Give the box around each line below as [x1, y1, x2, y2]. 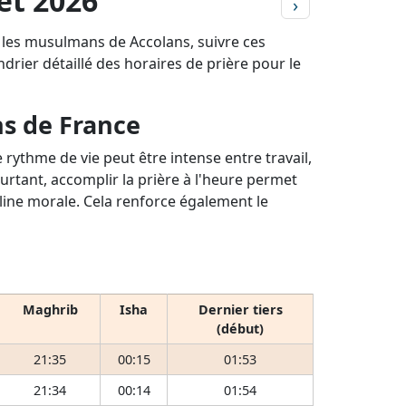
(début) [217, 319, 264, 337]
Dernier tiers [198, 300, 283, 318]
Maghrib [22, 300, 78, 318]
